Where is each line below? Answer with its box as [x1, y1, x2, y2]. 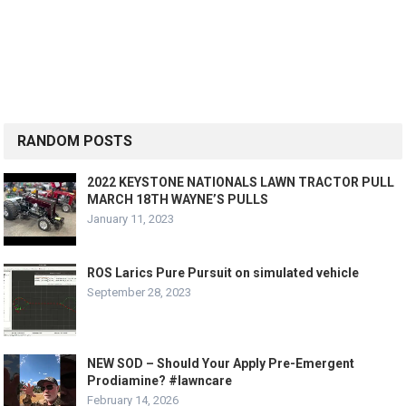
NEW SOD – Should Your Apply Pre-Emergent [87, 356, 355, 371]
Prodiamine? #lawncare [87, 373, 233, 388]
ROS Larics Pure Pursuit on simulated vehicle [87, 266, 360, 280]
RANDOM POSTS [17, 132, 133, 150]
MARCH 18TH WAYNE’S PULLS [87, 192, 269, 207]
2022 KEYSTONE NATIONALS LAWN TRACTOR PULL [87, 175, 395, 189]
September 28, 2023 [87, 285, 192, 299]
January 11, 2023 [87, 212, 175, 226]
